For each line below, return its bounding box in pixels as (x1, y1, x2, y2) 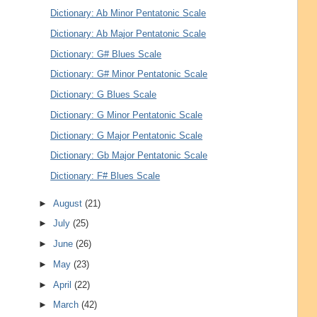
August (53, 197, 86, 209)
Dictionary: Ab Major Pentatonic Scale (50, 28, 207, 39)
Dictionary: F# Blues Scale (50, 171, 161, 182)
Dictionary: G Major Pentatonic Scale (50, 129, 203, 141)
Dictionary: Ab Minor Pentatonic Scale (50, 8, 207, 19)
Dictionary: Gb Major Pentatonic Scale (50, 150, 208, 161)
